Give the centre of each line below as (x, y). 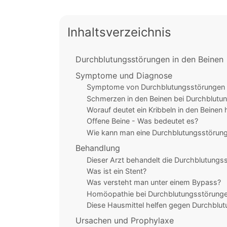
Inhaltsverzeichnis (119, 32)
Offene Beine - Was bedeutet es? (142, 121)
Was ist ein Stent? (116, 171)
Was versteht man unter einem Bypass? (154, 182)
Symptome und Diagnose (124, 75)
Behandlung (98, 148)
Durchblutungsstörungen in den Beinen (149, 60)
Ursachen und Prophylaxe (125, 221)
